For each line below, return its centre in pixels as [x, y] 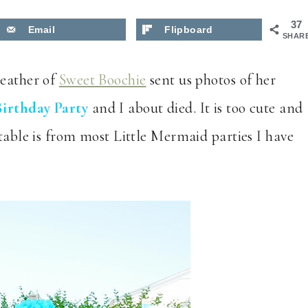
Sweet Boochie [102, 79]
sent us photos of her [211, 79]
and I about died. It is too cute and [196, 108]
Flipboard [189, 30]
